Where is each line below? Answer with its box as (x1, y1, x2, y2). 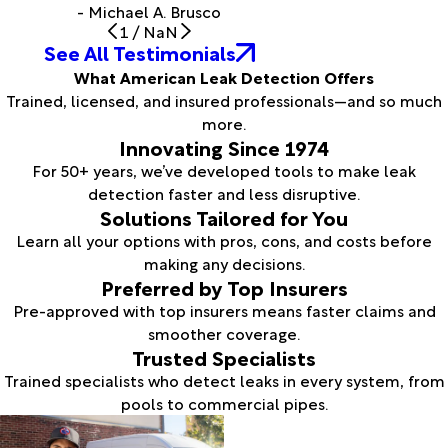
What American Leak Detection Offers (74, 64, 374, 89)
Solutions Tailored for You (100, 201, 348, 232)
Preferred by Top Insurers (100, 271, 348, 302)
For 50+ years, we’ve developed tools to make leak (32, 157, 416, 182)
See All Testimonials (43, 36, 236, 67)
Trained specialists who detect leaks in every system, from (3, 367, 445, 392)
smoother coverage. (148, 320, 300, 345)
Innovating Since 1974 (119, 131, 329, 162)
